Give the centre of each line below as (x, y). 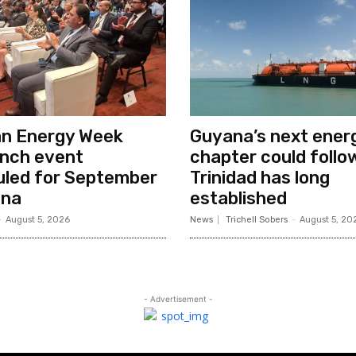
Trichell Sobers (257, 220)
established (238, 199)
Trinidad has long (260, 178)
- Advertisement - (178, 299)
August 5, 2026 (37, 220)
